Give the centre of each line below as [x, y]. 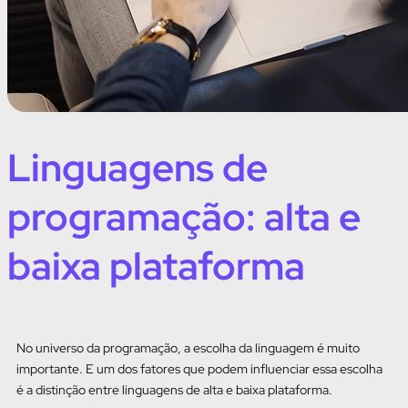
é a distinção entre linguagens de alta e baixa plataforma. [174, 390]
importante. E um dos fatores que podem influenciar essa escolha [199, 369]
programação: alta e [184, 217]
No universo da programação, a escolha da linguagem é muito [188, 348]
